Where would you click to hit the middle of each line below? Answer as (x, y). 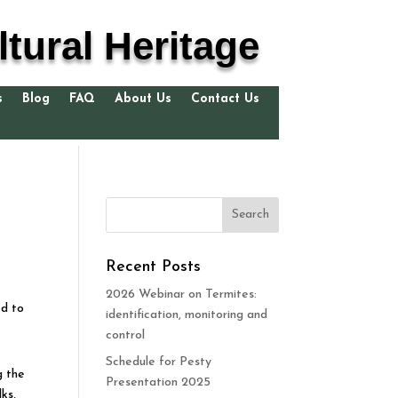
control (126, 335)
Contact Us (225, 99)
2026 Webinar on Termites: (182, 294)
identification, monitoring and (187, 314)
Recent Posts (154, 267)
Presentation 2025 (159, 382)
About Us (143, 99)
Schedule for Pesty (159, 362)
